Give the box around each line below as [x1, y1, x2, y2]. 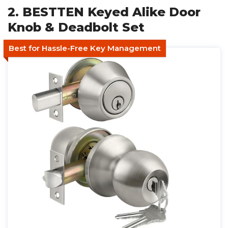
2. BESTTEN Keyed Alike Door [8, 5, 201, 19]
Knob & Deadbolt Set [8, 20, 145, 35]
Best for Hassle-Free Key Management [9, 43, 161, 53]
